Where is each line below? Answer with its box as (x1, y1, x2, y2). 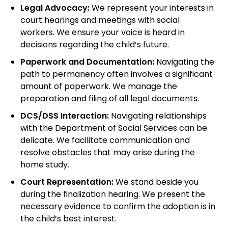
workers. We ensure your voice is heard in (20, 26, 185, 40)
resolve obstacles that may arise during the (20, 147, 195, 160)
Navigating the (154, 56, 214, 70)
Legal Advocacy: (20, 2, 90, 16)
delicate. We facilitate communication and (20, 134, 190, 148)
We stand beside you (113, 176, 198, 190)
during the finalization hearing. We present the (20, 188, 205, 202)
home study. (20, 159, 69, 173)
